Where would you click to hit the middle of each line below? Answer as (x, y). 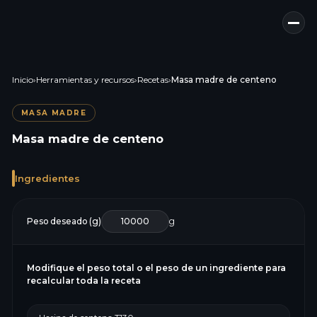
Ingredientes (47, 178)
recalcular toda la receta (83, 281)
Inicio (22, 80)
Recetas (152, 80)
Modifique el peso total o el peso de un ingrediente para (156, 268)
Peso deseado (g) (64, 221)
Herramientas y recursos (85, 80)
